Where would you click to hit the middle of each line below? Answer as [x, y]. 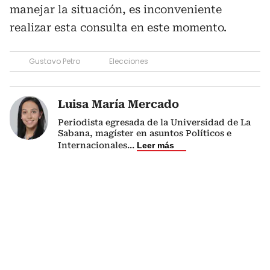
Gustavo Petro [55, 61]
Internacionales [93, 146]
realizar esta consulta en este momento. [118, 28]
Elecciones [129, 61]
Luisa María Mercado [118, 104]
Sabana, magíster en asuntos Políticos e [145, 133]
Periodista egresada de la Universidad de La [154, 123]
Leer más [155, 146]
